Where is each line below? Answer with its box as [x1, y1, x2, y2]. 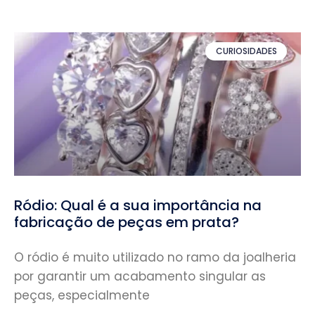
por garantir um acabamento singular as [14, 267, 266, 285]
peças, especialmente [14, 286, 150, 304]
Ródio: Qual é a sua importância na [14, 195, 262, 215]
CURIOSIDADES [215, 44, 277, 57]
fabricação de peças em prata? [14, 212, 239, 232]
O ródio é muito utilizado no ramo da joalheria [14, 248, 296, 266]
